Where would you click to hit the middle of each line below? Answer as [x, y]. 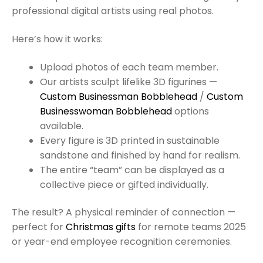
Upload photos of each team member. [129, 67]
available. [62, 126]
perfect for [39, 227]
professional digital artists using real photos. [113, 11]
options [192, 111]
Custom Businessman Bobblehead [119, 96]
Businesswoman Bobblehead [107, 111]
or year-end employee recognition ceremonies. [122, 242]
